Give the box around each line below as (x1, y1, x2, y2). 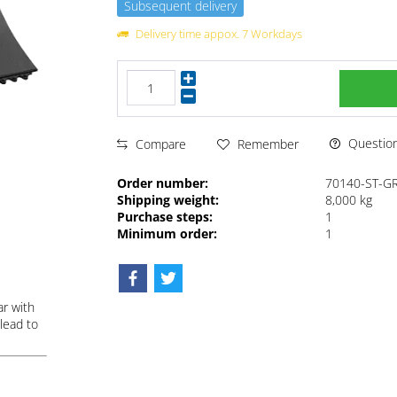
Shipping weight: (117, 191, 220, 209)
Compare (132, 135, 187, 152)
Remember (237, 135, 300, 152)
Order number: (117, 175, 209, 192)
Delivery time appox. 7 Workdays (133, 26, 303, 43)
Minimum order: (117, 225, 218, 243)
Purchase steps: (117, 208, 214, 226)
